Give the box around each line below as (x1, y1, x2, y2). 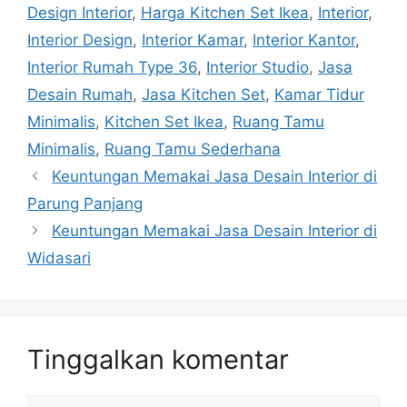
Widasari (27, 249, 91, 268)
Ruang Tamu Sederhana (104, 140, 281, 159)
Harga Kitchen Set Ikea (141, 4, 309, 23)
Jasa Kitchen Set (142, 85, 265, 104)
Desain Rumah (27, 85, 133, 104)
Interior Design (27, 31, 133, 50)
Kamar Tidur (274, 85, 364, 104)
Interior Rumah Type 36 (27, 58, 197, 77)
